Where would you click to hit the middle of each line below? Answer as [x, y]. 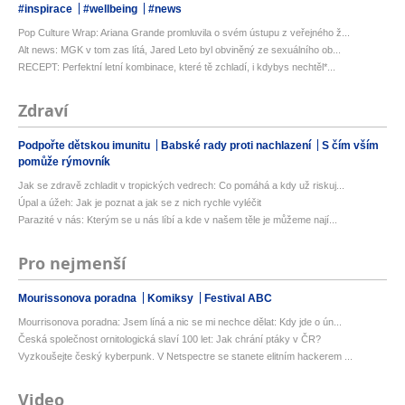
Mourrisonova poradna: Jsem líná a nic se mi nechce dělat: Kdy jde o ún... [180, 321]
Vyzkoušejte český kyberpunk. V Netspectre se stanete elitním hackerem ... [185, 356]
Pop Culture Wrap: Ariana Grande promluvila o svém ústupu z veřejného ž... [184, 32]
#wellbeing [112, 9]
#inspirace [47, 9]
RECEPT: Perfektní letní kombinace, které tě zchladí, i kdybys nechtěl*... [177, 66]
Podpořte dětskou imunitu [85, 145]
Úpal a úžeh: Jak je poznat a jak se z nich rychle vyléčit [140, 202]
